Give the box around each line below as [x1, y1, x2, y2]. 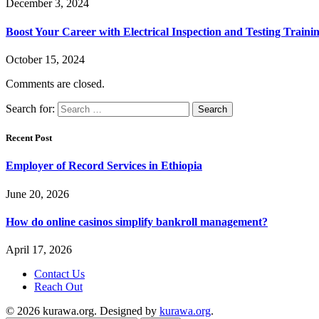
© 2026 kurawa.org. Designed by [6, 305, 159, 318]
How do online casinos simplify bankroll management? [6, 215, 268, 228]
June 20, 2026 [6, 187, 69, 200]
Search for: [6, 103, 55, 115]
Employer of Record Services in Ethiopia [6, 159, 202, 172]
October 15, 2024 [6, 53, 85, 66]
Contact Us [34, 268, 85, 281]
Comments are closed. [6, 78, 105, 90]
